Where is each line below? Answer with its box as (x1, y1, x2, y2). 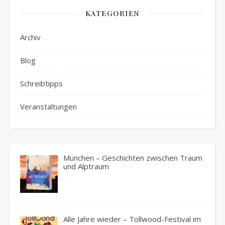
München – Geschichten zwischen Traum (63, 153, 203, 163)
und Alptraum (63, 161, 109, 171)
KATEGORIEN (85, 8, 140, 18)
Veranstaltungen (20, 101, 77, 111)
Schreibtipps (20, 78, 63, 88)
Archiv (20, 32, 41, 42)
